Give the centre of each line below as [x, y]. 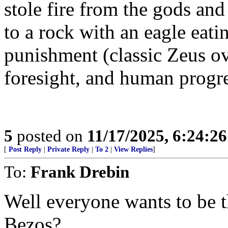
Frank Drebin [80, 172]
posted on [50, 136]
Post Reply [25, 149]
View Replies [133, 149]
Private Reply [68, 149]
